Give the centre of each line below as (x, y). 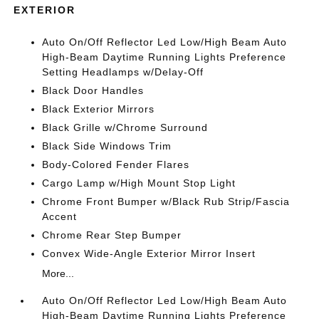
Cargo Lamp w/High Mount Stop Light (139, 183)
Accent (60, 216)
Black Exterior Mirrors (99, 109)
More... (58, 273)
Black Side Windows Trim (107, 146)
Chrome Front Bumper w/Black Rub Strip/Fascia (166, 201)
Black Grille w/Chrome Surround (125, 127)
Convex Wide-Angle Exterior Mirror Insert (149, 253)
